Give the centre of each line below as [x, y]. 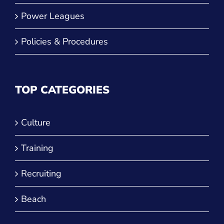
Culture [36, 122]
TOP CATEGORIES [62, 90]
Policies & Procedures [64, 41]
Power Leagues [53, 16]
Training [37, 148]
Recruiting [41, 173]
